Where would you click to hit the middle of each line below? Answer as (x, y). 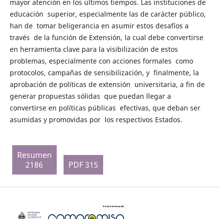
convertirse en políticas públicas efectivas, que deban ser (105, 108)
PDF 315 (83, 165)
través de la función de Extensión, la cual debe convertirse (107, 38)
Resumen (34, 155)
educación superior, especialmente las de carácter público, (108, 14)
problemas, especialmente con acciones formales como (101, 61)
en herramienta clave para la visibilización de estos (95, 49)
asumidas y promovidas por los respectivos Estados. (97, 120)
